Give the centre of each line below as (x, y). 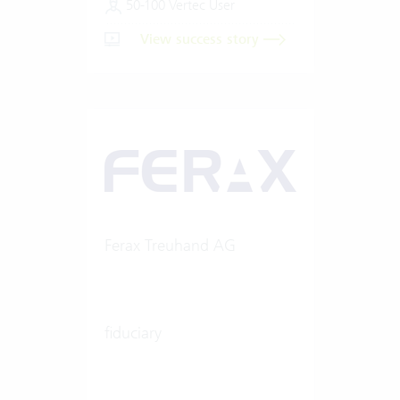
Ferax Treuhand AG (170, 245)
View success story (201, 39)
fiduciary (133, 332)
